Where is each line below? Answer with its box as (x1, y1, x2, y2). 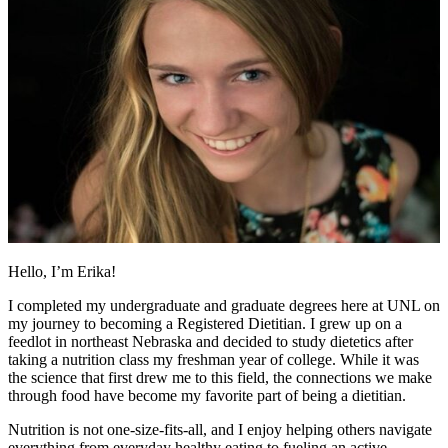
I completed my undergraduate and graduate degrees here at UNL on (8, 297, 440, 315)
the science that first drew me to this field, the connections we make (8, 369, 432, 387)
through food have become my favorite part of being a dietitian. (8, 387, 406, 405)
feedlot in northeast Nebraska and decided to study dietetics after (8, 333, 413, 351)
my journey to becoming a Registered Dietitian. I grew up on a (8, 315, 402, 333)
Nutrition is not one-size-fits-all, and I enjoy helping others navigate (8, 421, 432, 439)
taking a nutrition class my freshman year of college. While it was (8, 351, 419, 369)
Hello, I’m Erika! (8, 263, 116, 281)
